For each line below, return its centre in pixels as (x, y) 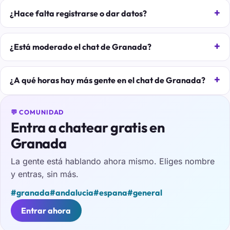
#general (145, 193)
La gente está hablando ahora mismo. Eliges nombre (112, 161)
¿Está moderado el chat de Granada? (80, 47)
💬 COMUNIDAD (37, 112)
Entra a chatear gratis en (88, 128)
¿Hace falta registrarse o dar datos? (78, 13)
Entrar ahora (46, 211)
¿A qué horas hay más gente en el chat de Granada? (107, 80)
